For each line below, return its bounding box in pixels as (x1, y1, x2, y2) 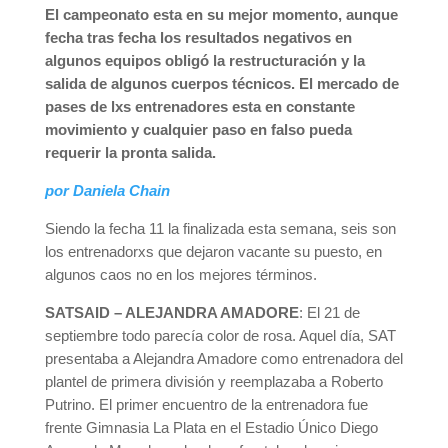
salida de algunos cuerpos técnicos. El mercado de (44, 75, 399, 92)
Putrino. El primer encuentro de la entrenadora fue (44, 396, 368, 413)
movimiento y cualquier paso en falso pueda (44, 121, 352, 138)
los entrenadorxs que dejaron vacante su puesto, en (44, 243, 382, 260)
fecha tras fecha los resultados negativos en (44, 29, 352, 46)
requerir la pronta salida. (44, 144, 216, 161)
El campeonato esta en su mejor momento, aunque (44, 6, 398, 23)
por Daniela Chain (44, 182, 170, 199)
